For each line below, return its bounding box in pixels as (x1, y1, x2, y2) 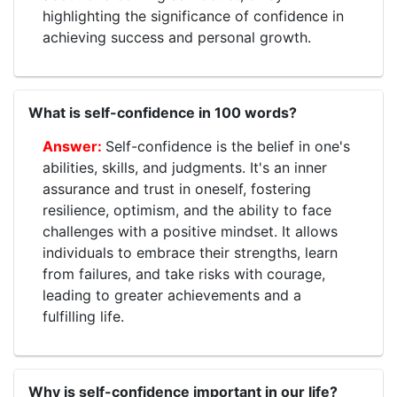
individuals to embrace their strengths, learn (43, 243, 338, 261)
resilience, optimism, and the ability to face (43, 200, 331, 219)
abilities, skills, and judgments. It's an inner (43, 158, 327, 176)
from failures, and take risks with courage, (43, 264, 325, 283)
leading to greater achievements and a (43, 285, 301, 304)
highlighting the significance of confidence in (43, 6, 344, 25)
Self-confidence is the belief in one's (105, 136, 350, 155)
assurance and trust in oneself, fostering (43, 179, 311, 198)
